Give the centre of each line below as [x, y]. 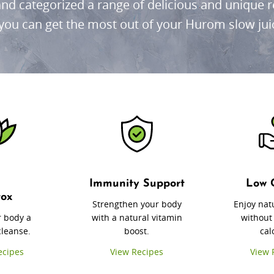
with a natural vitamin [137, 218]
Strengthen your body [137, 204]
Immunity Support [137, 184]
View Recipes [137, 252]
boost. [137, 231]
